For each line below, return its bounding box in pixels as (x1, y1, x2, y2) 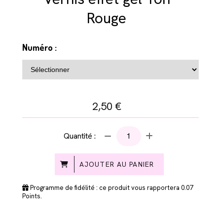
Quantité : (63, 130, 96, 141)
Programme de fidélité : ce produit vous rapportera (29, 183, 181, 192)
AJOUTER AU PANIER (79, 159, 154, 169)
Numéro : (22, 41, 57, 53)
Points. (22, 191, 42, 200)
